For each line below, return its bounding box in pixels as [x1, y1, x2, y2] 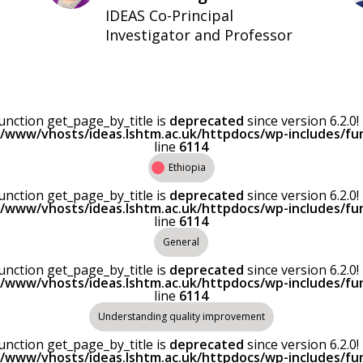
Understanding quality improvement [97, 310, 265, 323]
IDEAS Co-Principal [105, 6, 234, 25]
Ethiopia [168, 160, 206, 174]
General [163, 235, 200, 249]
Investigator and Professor [105, 25, 293, 45]
